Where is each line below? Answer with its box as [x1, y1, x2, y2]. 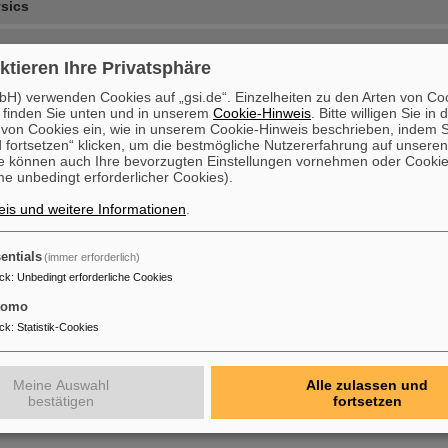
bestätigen [28, 392, 95, 409]
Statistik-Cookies [17, 321, 99, 334]
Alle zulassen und [306, 376, 429, 393]
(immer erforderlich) [44, 250, 141, 263]
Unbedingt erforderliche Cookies [17, 270, 173, 283]
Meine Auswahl [13, 376, 110, 393]
